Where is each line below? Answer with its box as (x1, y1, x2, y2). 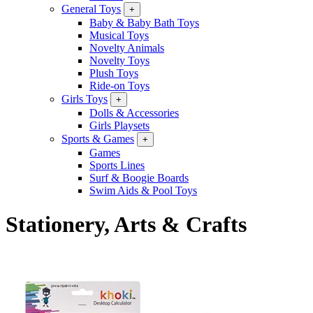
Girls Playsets (89, 119, 150, 131)
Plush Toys (89, 67, 138, 79)
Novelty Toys (89, 54, 150, 66)
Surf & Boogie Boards (89, 172, 189, 184)
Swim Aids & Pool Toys (89, 184, 197, 196)
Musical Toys (89, 29, 149, 41)
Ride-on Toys (89, 80, 150, 92)
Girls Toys (61, 93, 108, 105)
